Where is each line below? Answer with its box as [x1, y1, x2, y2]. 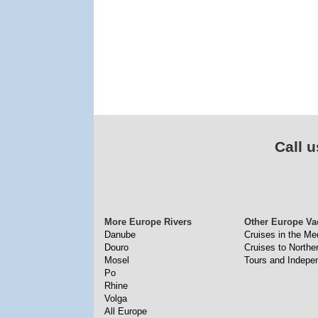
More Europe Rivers [104, 216, 192, 227]
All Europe [104, 306, 147, 317]
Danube [104, 229, 136, 240]
